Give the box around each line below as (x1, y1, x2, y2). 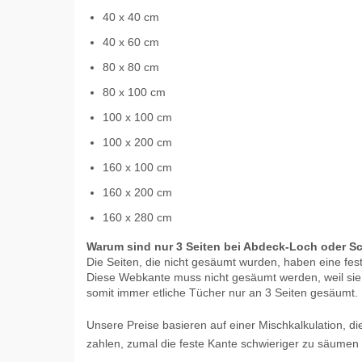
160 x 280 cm (103, 211, 172, 225)
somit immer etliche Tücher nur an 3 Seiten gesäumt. (86, 286, 358, 300)
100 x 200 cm (103, 136, 172, 149)
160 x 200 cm (103, 186, 172, 200)
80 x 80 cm (103, 61, 159, 74)
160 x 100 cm (103, 161, 172, 175)
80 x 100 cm (103, 86, 166, 99)
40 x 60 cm (103, 36, 159, 49)
